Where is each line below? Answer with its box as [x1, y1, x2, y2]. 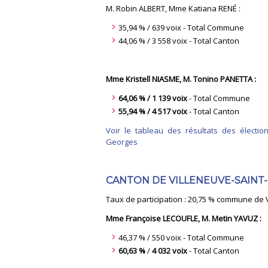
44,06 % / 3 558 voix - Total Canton [118, 35, 239, 46]
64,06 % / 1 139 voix [118, 92, 187, 103]
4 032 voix [152, 245, 187, 256]
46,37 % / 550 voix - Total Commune [118, 232, 244, 243]
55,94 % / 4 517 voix [118, 105, 189, 117]
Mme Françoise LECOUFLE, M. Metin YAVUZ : [106, 212, 261, 224]
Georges [106, 136, 138, 147]
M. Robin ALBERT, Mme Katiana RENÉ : [106, 2, 240, 14]
